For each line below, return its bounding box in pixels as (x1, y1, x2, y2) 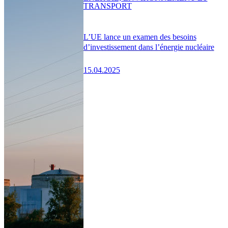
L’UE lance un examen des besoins (83, 32, 196, 41)
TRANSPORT (83, 1, 132, 10)
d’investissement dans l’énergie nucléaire (83, 42, 214, 51)
